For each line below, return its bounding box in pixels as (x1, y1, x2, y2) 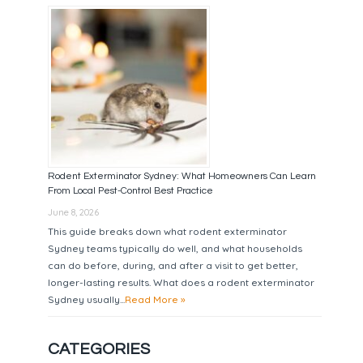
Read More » (125, 293, 186, 305)
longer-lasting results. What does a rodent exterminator (48, 275, 315, 288)
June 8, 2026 (48, 206, 100, 218)
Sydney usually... (48, 293, 126, 305)
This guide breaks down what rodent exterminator (48, 224, 288, 237)
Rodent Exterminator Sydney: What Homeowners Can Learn (48, 170, 317, 181)
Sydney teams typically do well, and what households (48, 241, 303, 254)
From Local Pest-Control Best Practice (48, 185, 214, 196)
